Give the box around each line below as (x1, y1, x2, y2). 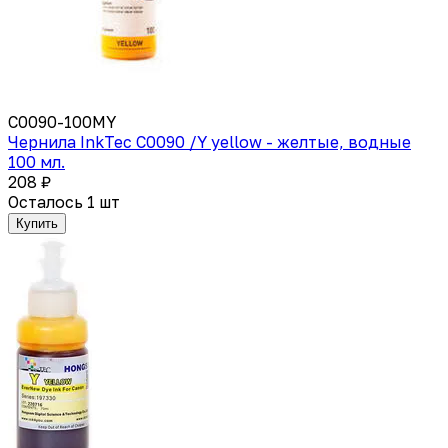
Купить (16, 215, 58, 231)
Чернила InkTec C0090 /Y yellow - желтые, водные (8, 131, 411, 152)
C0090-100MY (8, 111, 116, 132)
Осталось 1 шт (8, 191, 120, 212)
